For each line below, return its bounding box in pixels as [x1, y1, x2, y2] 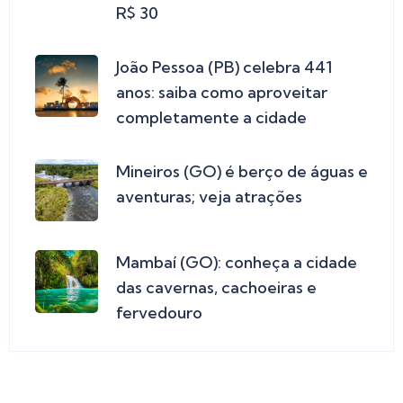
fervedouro [116, 302, 202, 324]
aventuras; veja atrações [116, 185, 302, 207]
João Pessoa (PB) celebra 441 [116, 56, 332, 77]
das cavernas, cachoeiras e [116, 277, 317, 299]
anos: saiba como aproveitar [116, 81, 327, 103]
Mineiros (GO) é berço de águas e [116, 160, 368, 182]
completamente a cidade [116, 106, 307, 128]
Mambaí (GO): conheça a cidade [116, 252, 357, 273]
